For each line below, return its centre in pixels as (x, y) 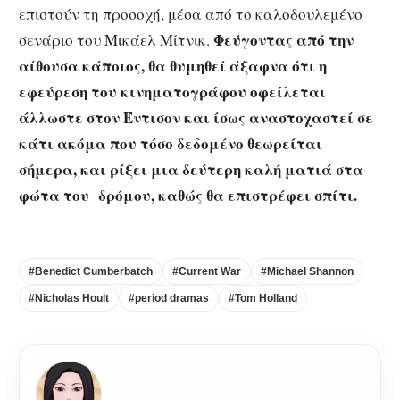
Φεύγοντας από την (283, 40)
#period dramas (169, 299)
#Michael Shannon (307, 272)
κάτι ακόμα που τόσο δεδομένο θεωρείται (171, 144)
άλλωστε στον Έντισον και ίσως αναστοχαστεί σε (196, 118)
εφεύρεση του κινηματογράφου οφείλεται (172, 92)
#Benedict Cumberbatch (91, 272)
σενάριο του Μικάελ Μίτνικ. (116, 40)
